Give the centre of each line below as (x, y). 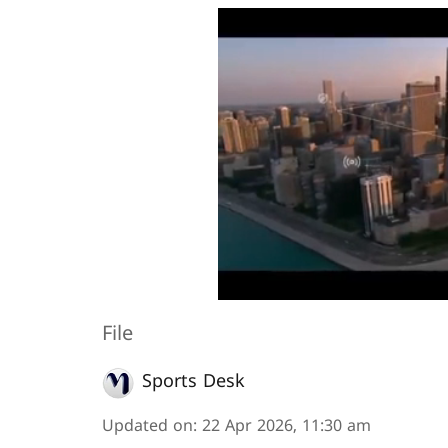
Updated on (147, 427)
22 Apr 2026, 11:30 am (286, 427)
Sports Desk (193, 382)
